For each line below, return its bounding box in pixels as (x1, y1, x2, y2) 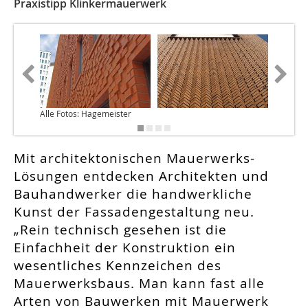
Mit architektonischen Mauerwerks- (14, 149, 255, 168)
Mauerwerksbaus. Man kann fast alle (14, 274, 265, 293)
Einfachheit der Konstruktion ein (14, 239, 236, 257)
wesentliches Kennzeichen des (14, 256, 221, 275)
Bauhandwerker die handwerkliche (14, 185, 252, 203)
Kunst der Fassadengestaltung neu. (14, 203, 254, 221)
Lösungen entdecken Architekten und (14, 167, 269, 186)
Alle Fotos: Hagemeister (40, 108, 131, 120)
